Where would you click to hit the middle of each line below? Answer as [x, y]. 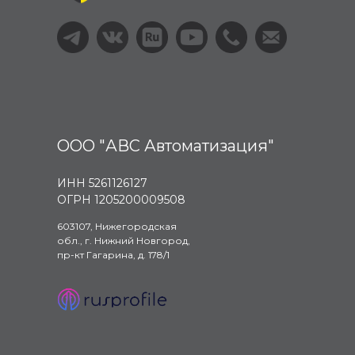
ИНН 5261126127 [102, 183]
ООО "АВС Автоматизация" [166, 145]
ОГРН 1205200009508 [121, 199]
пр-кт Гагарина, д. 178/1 [113, 254]
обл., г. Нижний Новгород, [124, 240]
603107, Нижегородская [117, 226]
